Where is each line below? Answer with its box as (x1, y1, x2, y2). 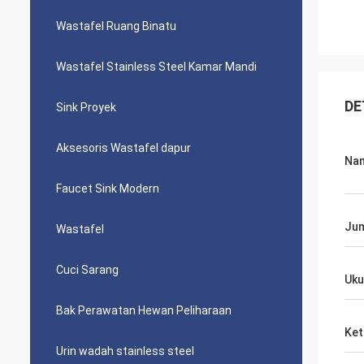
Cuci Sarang (56, 263, 119, 276)
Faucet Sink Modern (56, 182, 159, 195)
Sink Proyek (56, 101, 116, 114)
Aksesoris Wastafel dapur (56, 141, 191, 154)
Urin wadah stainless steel (56, 344, 194, 357)
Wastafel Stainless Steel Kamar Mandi (56, 60, 257, 73)
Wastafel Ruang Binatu (56, 19, 176, 32)
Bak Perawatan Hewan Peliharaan (56, 304, 232, 317)
